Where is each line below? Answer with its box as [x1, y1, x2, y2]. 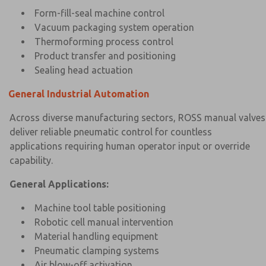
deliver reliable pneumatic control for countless [9, 126, 212, 137]
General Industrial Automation [8, 88, 149, 99]
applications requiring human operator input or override [9, 140, 250, 151]
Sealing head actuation [34, 64, 133, 75]
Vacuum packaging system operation [34, 21, 194, 33]
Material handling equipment [34, 230, 158, 242]
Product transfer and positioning [34, 50, 176, 61]
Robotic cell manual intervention [34, 216, 173, 227]
